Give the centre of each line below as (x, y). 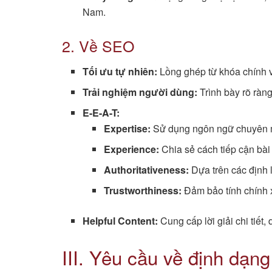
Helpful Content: (121, 221)
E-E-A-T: (101, 113)
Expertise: (127, 129)
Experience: (131, 149)
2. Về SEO (98, 45)
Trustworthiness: (142, 191)
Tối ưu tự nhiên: (120, 72)
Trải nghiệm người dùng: (140, 92)
